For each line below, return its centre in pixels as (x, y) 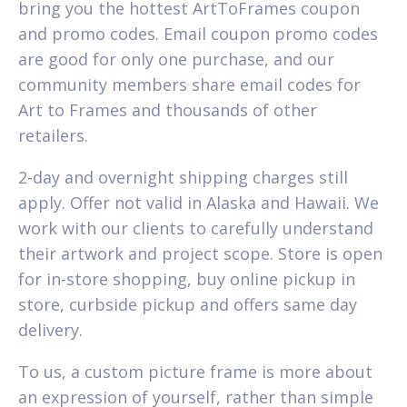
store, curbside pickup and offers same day (188, 304)
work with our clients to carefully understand (196, 228)
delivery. (50, 329)
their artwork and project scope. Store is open (200, 253)
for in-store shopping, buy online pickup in (187, 278)
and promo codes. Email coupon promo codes (198, 33)
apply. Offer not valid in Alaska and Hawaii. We (199, 202)
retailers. (53, 135)
